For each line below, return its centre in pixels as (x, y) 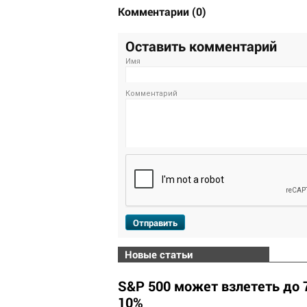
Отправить (155, 222)
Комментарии (155, 11)
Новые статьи (159, 254)
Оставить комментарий (201, 46)
